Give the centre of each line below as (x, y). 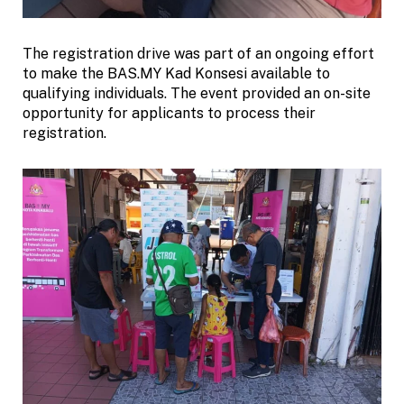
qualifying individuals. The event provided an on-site (197, 93)
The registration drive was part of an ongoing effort (198, 53)
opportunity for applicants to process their (169, 113)
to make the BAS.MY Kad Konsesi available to (176, 73)
